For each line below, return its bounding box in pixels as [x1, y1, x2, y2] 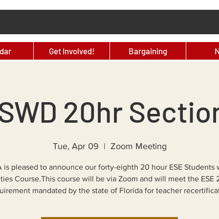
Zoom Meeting [110, 141, 167, 151]
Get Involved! [48, 46, 95, 56]
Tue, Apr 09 [52, 141, 99, 151]
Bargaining [129, 46, 167, 56]
